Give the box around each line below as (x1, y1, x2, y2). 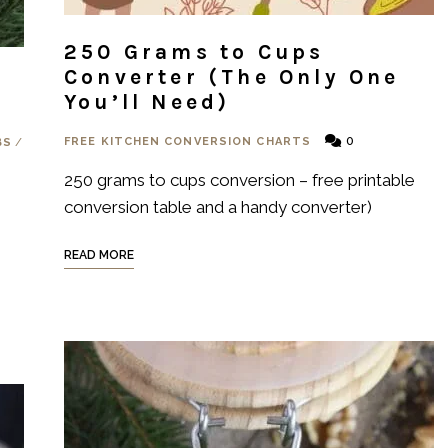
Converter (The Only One (64, 65, 400, 89)
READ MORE (64, 248, 134, 262)
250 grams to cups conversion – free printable (64, 170, 415, 190)
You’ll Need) (64, 90, 231, 114)
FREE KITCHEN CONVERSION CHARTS (64, 135, 311, 148)
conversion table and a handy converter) (64, 197, 372, 217)
